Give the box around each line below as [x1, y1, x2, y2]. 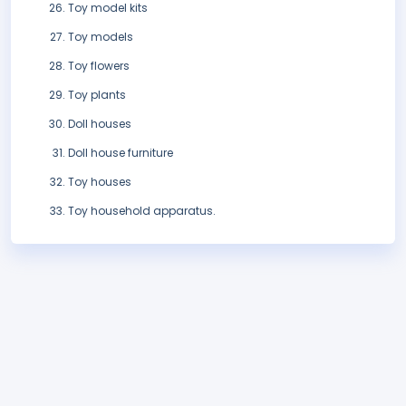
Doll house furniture [68, 145, 173, 161]
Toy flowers [68, 58, 130, 74]
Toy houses [68, 174, 131, 190]
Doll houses [68, 116, 131, 132]
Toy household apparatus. [68, 203, 216, 219]
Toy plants [68, 87, 126, 103]
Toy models [68, 29, 133, 45]
